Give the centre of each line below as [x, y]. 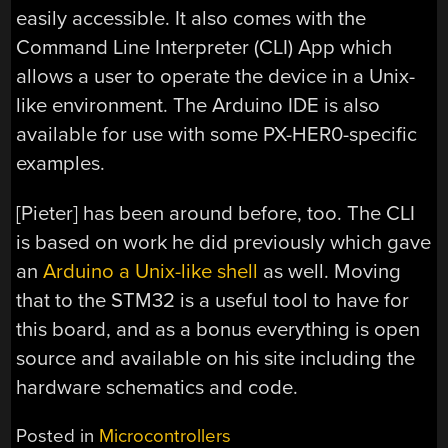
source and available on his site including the [216, 358]
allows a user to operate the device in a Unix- [216, 77]
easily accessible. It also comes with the [191, 19]
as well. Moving [330, 271]
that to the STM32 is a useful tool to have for [213, 300]
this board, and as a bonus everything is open [218, 329]
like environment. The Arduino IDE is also [198, 106]
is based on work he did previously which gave [224, 242]
